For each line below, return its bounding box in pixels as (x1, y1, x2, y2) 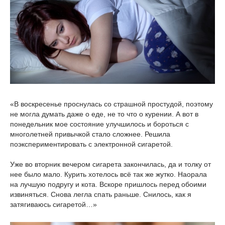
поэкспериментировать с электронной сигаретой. (10, 140, 173, 148)
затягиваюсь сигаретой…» (10, 200, 97, 208)
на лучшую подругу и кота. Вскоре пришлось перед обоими (10, 180, 206, 188)
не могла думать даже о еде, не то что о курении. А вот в (10, 109, 198, 118)
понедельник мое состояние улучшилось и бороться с (10, 120, 189, 128)
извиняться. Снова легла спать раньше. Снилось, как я (10, 190, 191, 198)
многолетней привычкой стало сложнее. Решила (10, 130, 170, 138)
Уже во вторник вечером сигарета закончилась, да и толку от (10, 160, 211, 168)
